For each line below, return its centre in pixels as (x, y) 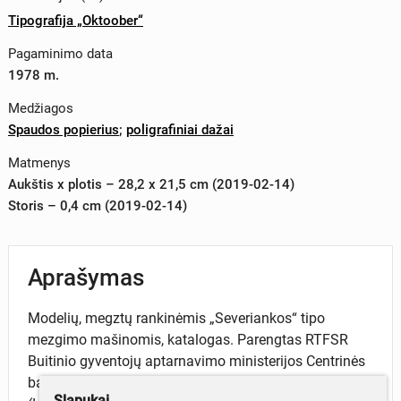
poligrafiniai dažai (179, 130)
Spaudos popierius (63, 130)
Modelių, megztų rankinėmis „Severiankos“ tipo (177, 318)
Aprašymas (86, 277)
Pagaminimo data (60, 54)
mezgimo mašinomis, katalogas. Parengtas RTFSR (188, 339)
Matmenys (39, 162)
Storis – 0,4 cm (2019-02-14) (97, 205)
